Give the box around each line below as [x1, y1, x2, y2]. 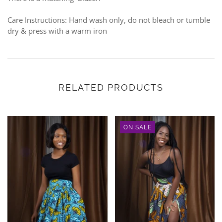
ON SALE [123, 124, 152, 131]
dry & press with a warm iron [7, 26, 107, 36]
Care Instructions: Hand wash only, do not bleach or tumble [7, 15, 210, 25]
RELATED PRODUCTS [58, 82, 164, 93]
